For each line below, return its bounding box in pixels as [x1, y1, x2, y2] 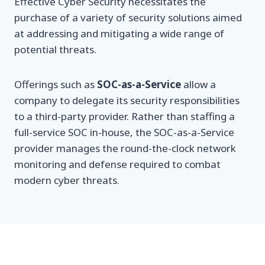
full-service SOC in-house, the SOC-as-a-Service [14, 125, 234, 140]
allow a [181, 77, 216, 92]
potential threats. [14, 43, 96, 57]
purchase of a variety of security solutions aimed [14, 11, 242, 25]
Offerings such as [14, 77, 97, 92]
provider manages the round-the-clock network [14, 141, 236, 156]
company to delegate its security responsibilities [14, 93, 240, 108]
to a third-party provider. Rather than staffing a [14, 109, 235, 124]
